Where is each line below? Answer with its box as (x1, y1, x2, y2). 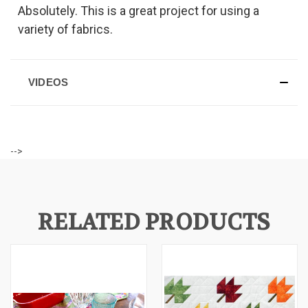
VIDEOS (27, 76, 69, 88)
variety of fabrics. (17, 21, 113, 36)
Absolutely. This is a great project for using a (17, 3, 259, 18)
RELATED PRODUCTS (38, 208, 270, 236)
